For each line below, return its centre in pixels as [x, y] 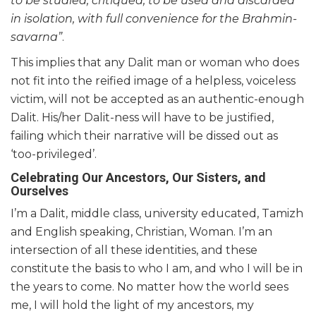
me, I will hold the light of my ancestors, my [132, 305]
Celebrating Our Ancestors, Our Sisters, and [138, 177]
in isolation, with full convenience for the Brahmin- [154, 18]
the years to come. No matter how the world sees [150, 286]
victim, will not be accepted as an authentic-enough [157, 99]
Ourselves [39, 190]
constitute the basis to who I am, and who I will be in [157, 268]
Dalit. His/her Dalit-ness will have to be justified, [142, 117]
